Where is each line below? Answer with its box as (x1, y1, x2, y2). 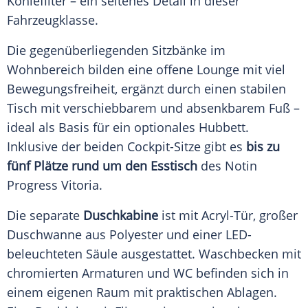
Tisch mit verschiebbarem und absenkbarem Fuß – (7, 100, 300, 117)
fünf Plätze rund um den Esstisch (7, 157, 197, 175)
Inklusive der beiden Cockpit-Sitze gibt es (7, 138, 246, 155)
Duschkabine (83, 207, 162, 224)
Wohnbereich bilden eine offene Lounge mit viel (7, 61, 285, 78)
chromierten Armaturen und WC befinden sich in (7, 265, 289, 282)
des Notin (197, 157, 257, 175)
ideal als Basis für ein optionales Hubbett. (7, 119, 249, 136)
